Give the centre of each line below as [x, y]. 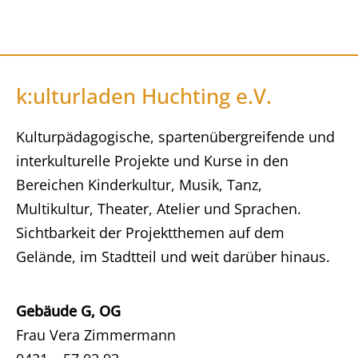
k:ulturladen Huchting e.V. [144, 96]
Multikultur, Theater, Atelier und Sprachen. [159, 209]
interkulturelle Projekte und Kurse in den [152, 161]
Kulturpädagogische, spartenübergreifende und [175, 137]
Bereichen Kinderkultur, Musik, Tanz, [139, 185]
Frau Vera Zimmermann [96, 335]
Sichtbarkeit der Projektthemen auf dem [150, 233]
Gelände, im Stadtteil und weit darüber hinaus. [173, 257]
